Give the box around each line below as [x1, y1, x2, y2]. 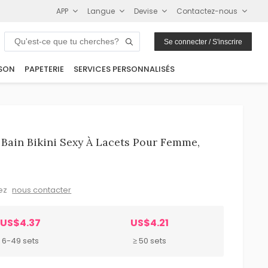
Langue [87, 5, 115, 16]
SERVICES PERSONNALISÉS [74, 63, 175, 75]
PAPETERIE [25, 63, 64, 75]
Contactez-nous [176, 5, 238, 16]
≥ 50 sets [133, 234, 167, 246]
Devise [134, 5, 158, 16]
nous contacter [12, 184, 72, 196]
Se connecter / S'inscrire [164, 37, 243, 46]
